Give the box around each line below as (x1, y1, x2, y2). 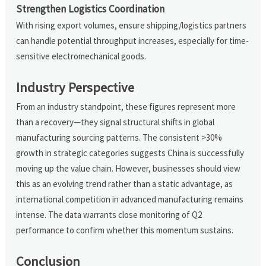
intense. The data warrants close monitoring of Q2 (16, 208, 202, 220)
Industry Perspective (16, 78, 135, 96)
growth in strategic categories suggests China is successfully (16, 147, 245, 159)
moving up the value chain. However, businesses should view (16, 162, 241, 174)
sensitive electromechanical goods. (16, 50, 147, 62)
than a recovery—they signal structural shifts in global (16, 116, 215, 128)
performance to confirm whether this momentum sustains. (16, 224, 234, 236)
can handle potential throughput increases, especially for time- (16, 34, 249, 46)
